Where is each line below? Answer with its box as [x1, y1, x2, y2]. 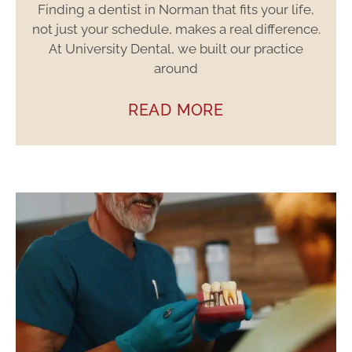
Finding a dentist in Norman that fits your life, [38, 2, 314, 18]
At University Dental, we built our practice [49, 41, 303, 57]
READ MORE [127, 101, 225, 120]
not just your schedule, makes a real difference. [31, 21, 321, 38]
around [154, 60, 198, 77]
